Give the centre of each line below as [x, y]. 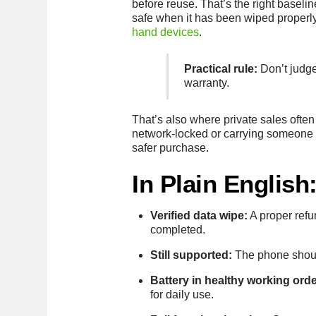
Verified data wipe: [199, 215]
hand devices [166, 32]
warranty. [207, 83]
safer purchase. [171, 148]
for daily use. [182, 294]
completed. [177, 229]
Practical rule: [221, 69]
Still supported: [191, 255]
